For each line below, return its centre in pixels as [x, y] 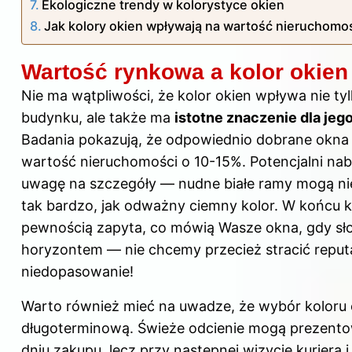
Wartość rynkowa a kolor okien [185, 72]
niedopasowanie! [77, 272]
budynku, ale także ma [98, 118]
